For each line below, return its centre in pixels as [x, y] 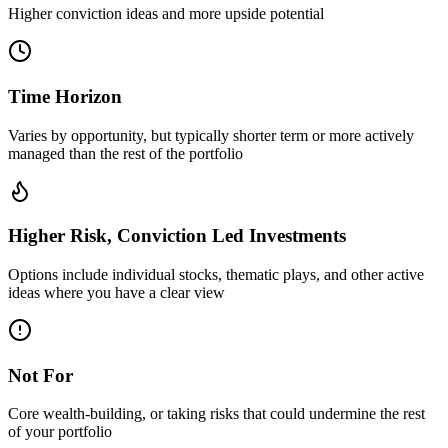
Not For [40, 375]
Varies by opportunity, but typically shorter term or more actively [211, 135]
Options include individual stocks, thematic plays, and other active [216, 274]
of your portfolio [60, 432]
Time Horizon [65, 96]
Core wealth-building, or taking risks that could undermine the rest [216, 414]
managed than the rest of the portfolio [125, 153]
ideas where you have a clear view [116, 292]
